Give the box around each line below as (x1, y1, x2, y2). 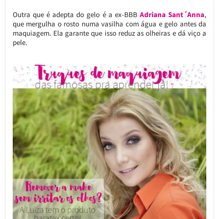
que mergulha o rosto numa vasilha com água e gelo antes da (12, 19, 207, 29)
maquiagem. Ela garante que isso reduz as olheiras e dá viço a (12, 28, 207, 38)
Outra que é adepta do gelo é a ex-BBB (12, 10, 140, 20)
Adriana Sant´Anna (140, 10, 205, 20)
